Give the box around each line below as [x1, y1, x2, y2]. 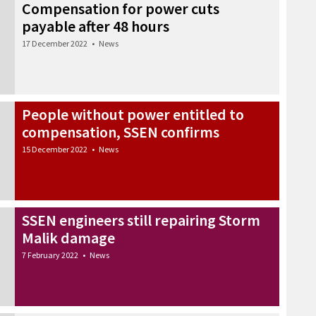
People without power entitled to [22, 104, 244, 124]
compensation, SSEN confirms [22, 121, 219, 142]
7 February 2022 [22, 249, 78, 260]
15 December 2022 [22, 143, 87, 154]
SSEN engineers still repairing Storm [22, 209, 260, 230]
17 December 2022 [22, 37, 87, 49]
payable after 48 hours [22, 16, 169, 36]
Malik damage [22, 227, 115, 248]
